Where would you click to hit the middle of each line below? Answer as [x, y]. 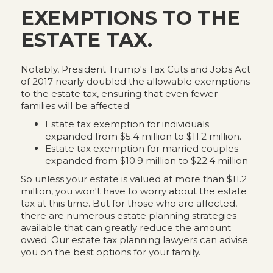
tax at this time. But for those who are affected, [129, 203]
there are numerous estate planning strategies [128, 215]
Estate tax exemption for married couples [141, 148]
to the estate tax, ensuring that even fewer [119, 94]
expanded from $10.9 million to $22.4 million [146, 161]
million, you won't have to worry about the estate [133, 191]
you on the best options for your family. [110, 252]
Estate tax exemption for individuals [127, 124]
